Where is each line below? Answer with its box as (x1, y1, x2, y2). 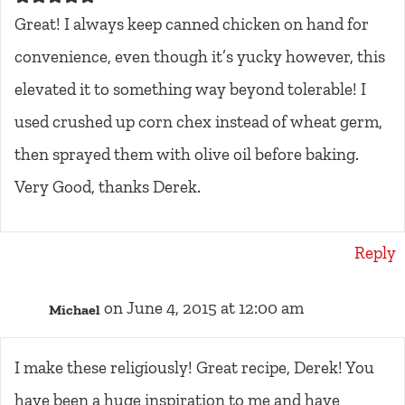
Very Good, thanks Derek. (14, 176, 201, 198)
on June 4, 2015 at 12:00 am (104, 297, 304, 319)
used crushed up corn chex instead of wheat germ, (14, 111, 382, 133)
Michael (49, 300, 100, 318)
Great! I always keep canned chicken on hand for (14, 14, 369, 35)
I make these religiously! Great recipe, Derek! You (14, 357, 374, 379)
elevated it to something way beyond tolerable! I (14, 79, 366, 100)
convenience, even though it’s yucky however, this (14, 46, 385, 68)
